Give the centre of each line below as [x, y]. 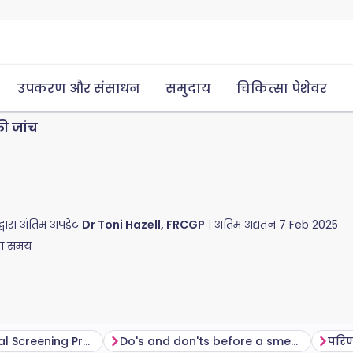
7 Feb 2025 [308, 225]
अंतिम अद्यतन [247, 225]
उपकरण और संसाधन [79, 89]
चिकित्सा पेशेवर [282, 89]
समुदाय [188, 89]
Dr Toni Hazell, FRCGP [143, 225]
